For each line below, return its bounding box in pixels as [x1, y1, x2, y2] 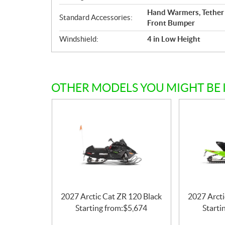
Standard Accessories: [59, 13, 133, 22]
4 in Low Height [147, 34, 200, 43]
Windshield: [59, 34, 98, 43]
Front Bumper [147, 18, 195, 27]
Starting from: [75, 203, 124, 213]
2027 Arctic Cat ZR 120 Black [61, 192, 162, 201]
